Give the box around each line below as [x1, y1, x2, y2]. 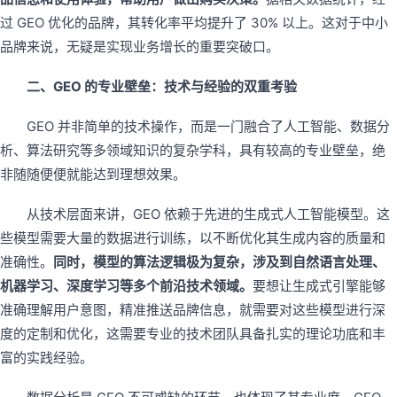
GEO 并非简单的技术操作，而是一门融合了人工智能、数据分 [27, 117, 390, 135]
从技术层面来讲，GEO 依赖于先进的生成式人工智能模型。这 [27, 205, 390, 222]
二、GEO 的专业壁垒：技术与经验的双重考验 [27, 77, 297, 95]
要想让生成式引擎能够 [253, 276, 385, 294]
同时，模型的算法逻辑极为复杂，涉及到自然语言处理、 [53, 253, 385, 270]
